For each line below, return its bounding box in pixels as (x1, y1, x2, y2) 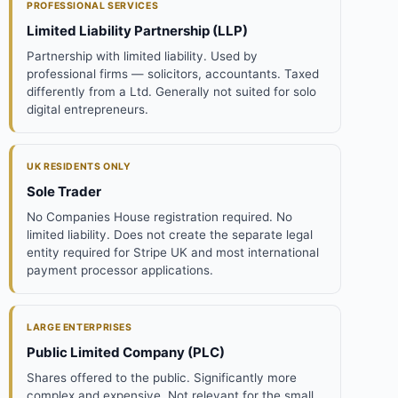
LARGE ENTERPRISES (27, 321, 132, 333)
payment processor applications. (27, 262, 213, 277)
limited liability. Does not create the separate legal (27, 227, 313, 242)
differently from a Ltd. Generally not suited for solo (27, 84, 316, 99)
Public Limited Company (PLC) (27, 343, 225, 361)
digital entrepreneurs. (27, 101, 148, 116)
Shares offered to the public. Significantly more (27, 370, 297, 385)
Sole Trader (27, 182, 101, 200)
